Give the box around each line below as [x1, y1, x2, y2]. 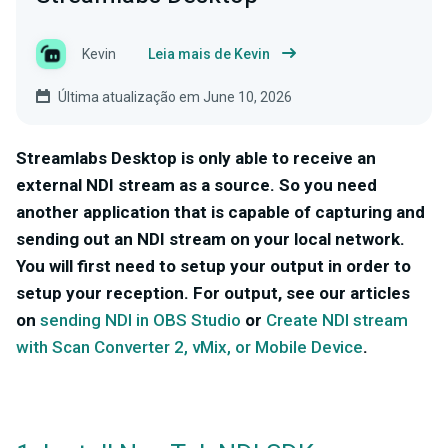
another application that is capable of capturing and [16, 202, 425, 223]
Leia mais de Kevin [148, 46, 270, 63]
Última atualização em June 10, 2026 [58, 89, 292, 106]
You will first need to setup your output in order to [16, 256, 411, 277]
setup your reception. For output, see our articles [16, 283, 410, 304]
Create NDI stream [266, 310, 408, 331]
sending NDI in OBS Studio [40, 310, 241, 331]
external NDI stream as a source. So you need [16, 175, 377, 196]
